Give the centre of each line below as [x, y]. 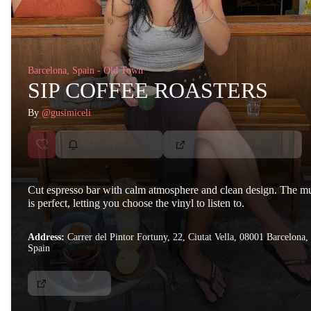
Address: [48, 237]
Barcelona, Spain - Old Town [85, 71]
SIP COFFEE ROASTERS [148, 91]
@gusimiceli [66, 113]
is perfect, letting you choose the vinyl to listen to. [136, 203]
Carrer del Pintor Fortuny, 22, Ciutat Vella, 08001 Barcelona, [188, 237]
